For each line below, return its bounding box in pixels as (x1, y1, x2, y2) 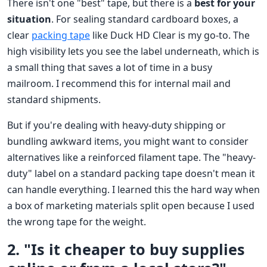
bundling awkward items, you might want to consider (7, 135, 249, 148)
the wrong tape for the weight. (7, 215, 146, 229)
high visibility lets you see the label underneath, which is (7, 45, 259, 58)
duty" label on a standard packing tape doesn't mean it (7, 167, 255, 181)
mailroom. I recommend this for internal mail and (7, 77, 231, 91)
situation (7, 13, 51, 26)
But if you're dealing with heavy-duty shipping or (7, 119, 226, 132)
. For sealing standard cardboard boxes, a (51, 13, 238, 26)
